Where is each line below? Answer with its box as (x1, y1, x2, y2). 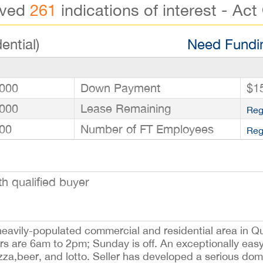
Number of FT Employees (80, 122, 214, 136)
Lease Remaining (80, 102, 171, 116)
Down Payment (80, 81, 160, 95)
